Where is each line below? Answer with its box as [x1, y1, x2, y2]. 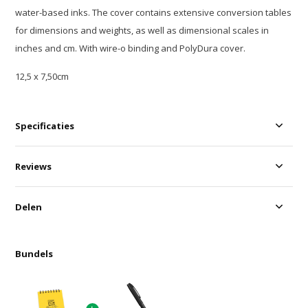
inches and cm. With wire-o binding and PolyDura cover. [15, 42, 246, 55]
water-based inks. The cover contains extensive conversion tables [15, 6, 292, 19]
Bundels [15, 247, 54, 261]
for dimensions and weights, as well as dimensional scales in [15, 24, 269, 37]
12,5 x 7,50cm [15, 70, 69, 83]
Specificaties [15, 120, 75, 133]
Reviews [15, 160, 52, 173]
